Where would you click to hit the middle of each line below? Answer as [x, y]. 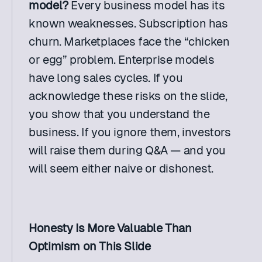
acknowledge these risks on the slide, [128, 96]
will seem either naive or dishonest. [121, 168]
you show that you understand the [119, 114]
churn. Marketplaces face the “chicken [129, 42]
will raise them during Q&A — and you [127, 150]
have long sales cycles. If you [106, 78]
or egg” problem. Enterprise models [122, 60]
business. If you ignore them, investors [130, 132]
